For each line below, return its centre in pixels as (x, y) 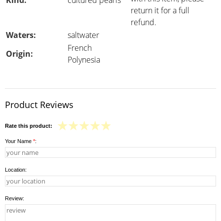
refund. (144, 22)
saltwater (83, 35)
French (80, 48)
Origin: (19, 54)
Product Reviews (39, 105)
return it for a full (160, 10)
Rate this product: (29, 126)
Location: (16, 170)
